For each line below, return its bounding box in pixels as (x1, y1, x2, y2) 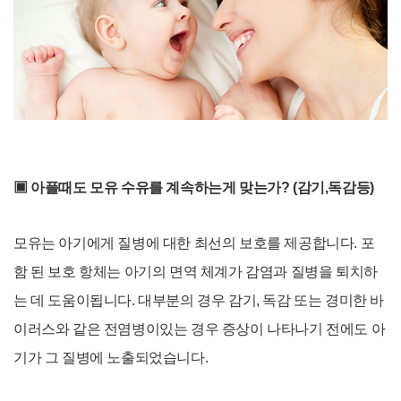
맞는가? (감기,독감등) (239, 180, 374, 196)
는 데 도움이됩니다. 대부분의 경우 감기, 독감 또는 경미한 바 (13, 293, 385, 309)
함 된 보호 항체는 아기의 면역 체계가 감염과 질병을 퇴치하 (13, 264, 378, 280)
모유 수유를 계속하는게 (86, 180, 240, 196)
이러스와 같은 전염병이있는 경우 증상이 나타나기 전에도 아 (13, 321, 386, 337)
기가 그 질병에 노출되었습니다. (13, 350, 211, 366)
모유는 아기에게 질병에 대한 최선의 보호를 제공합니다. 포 (13, 235, 375, 252)
